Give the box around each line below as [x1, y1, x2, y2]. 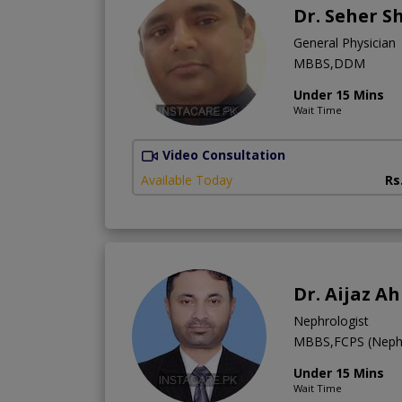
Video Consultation [162, 145, 285, 163]
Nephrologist [293, 312, 369, 330]
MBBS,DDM [293, 54, 365, 72]
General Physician [293, 33, 396, 51]
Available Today [141, 171, 232, 189]
